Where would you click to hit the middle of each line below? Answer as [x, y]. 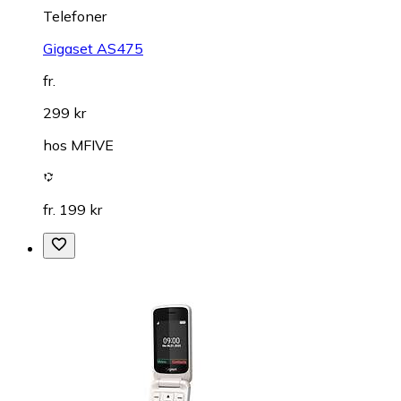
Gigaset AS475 [93, 48]
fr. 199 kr [73, 209]
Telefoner [75, 16]
